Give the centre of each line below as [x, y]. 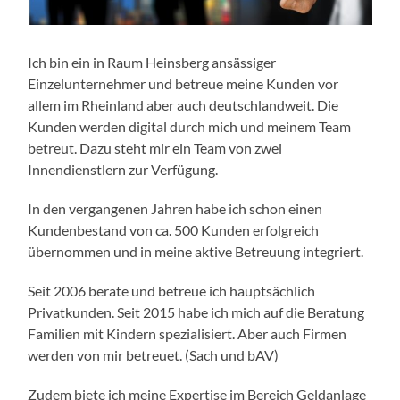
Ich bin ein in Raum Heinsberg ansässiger [152, 62]
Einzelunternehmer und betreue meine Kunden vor [183, 84]
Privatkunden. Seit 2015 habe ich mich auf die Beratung [196, 312]
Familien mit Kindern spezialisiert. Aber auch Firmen [187, 334]
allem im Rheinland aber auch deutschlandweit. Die [183, 105]
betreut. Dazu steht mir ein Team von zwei [155, 148]
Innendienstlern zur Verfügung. [123, 170]
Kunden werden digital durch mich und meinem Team [190, 127]
